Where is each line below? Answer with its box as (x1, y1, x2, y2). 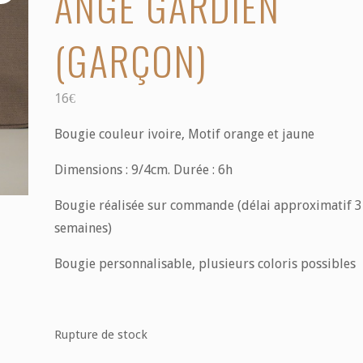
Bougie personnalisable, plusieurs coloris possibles (53, 255, 356, 271)
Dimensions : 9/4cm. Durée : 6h (53, 161, 233, 177)
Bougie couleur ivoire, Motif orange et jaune (53, 126, 314, 142)
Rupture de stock (53, 327, 147, 342)
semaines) (53, 220, 112, 236)
